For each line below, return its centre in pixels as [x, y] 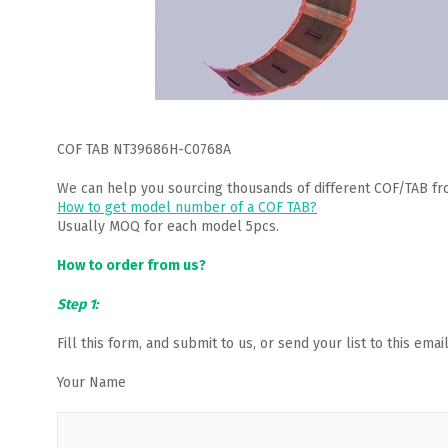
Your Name [91, 382]
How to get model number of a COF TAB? [187, 207]
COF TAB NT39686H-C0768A [144, 149]
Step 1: [77, 304]
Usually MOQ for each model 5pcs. [168, 226]
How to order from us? [131, 265]
